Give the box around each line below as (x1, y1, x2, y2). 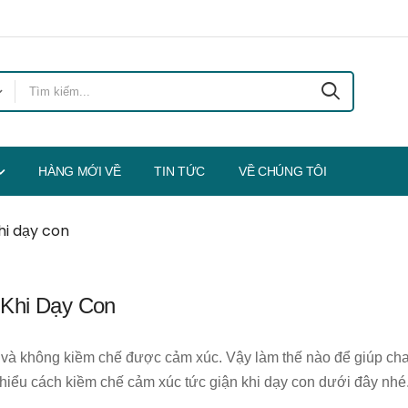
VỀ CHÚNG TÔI (238, 163, 327, 178)
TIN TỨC (154, 163, 205, 178)
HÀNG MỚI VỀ (38, 163, 121, 178)
